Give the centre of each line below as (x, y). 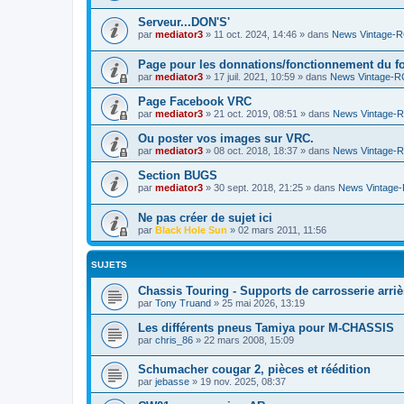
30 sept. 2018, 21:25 (258, 188)
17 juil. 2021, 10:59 (254, 77)
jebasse (172, 382)
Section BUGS (178, 176)
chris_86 (174, 340)
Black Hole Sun (191, 230)
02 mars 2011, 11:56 (282, 230)
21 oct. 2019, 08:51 (256, 114)
